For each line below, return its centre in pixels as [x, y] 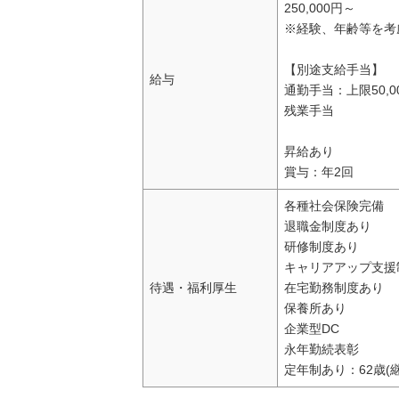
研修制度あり [322, 247]
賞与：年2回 [319, 172]
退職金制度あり [328, 227]
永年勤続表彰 [322, 350]
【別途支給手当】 [334, 70]
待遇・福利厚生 [194, 288]
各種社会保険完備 [334, 206]
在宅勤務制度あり [334, 288]
